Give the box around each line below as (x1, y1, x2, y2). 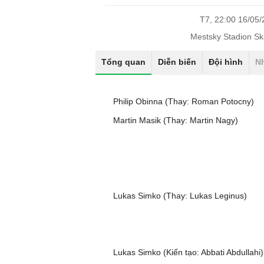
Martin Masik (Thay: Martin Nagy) (113, 115, 238, 125)
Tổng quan (101, 57, 146, 67)
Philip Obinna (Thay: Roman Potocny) (113, 97, 254, 106)
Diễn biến (158, 57, 196, 67)
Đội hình (209, 57, 243, 67)
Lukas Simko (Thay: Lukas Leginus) (113, 191, 247, 200)
